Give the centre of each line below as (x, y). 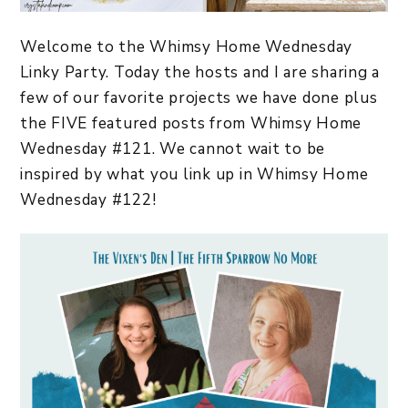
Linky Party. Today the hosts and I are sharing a (200, 72)
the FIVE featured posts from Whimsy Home (191, 123)
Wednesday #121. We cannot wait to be (173, 148)
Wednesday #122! (88, 199)
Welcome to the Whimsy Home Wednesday (186, 46)
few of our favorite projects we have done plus (199, 97)
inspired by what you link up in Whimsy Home (194, 174)
